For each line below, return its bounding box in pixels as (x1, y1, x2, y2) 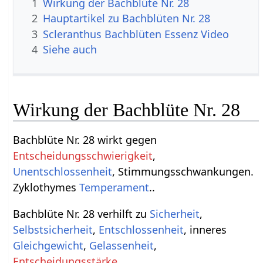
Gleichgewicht (13, 238, 84, 253)
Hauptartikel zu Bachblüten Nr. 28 (43, 11, 211, 26)
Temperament (79, 180, 150, 195)
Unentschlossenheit (13, 164, 113, 179)
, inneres (184, 222, 227, 237)
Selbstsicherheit (13, 222, 93, 237)
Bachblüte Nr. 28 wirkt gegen (13, 133, 157, 147)
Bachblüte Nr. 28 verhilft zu (13, 207, 150, 221)
